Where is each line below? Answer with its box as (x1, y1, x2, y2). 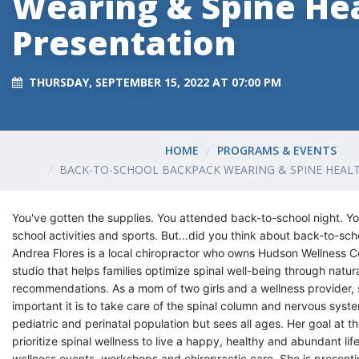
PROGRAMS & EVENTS (216, 143, 337, 159)
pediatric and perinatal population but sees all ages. (12, 316, 287, 330)
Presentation (12, 20, 236, 66)
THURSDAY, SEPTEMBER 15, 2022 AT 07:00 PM (29, 74, 281, 90)
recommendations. (12, 280, 112, 295)
